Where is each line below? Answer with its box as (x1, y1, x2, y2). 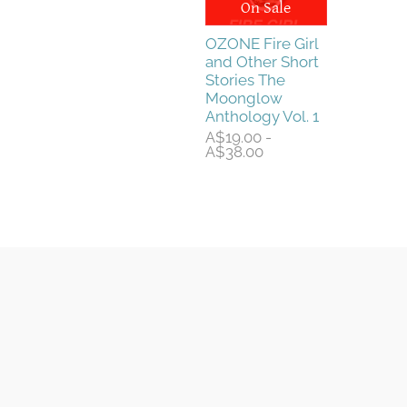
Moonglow (205, 88, 283, 107)
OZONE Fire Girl (205, 34, 319, 53)
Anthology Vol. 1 (205, 106, 319, 125)
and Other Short (205, 52, 319, 71)
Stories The (205, 70, 285, 89)
